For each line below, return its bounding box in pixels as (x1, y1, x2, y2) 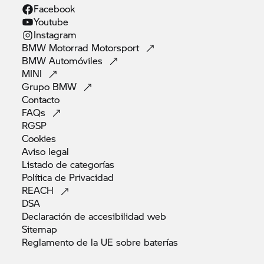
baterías (144, 235, 179, 249)
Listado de (22, 157, 71, 171)
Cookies (22, 131, 57, 145)
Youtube (34, 14, 69, 28)
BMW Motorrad (22, 40, 92, 54)
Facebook (34, 1, 75, 15)
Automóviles (49, 53, 106, 67)
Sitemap (22, 222, 58, 236)
